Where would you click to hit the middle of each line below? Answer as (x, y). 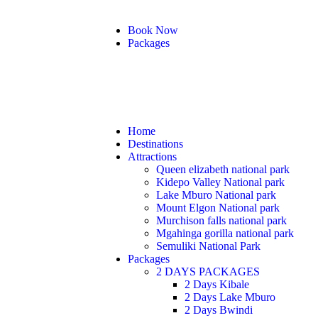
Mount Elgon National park (218, 208)
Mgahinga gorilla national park (225, 233)
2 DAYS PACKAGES (208, 272)
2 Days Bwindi (219, 310)
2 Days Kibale (217, 284)
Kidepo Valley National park (220, 182)
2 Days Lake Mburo (230, 297)
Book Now (153, 30)
